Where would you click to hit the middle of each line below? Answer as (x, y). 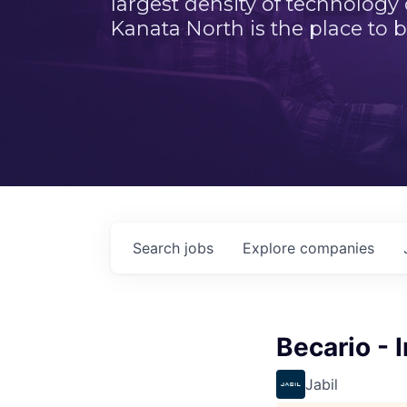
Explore (271, 248)
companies (337, 248)
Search (159, 248)
